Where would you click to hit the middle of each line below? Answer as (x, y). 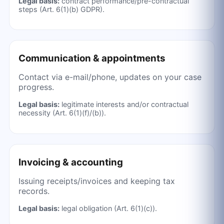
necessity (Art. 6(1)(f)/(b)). (62, 113)
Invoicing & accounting (70, 162)
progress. (36, 87)
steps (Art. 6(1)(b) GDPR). (61, 9)
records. (34, 191)
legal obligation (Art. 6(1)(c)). (108, 208)
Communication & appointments (92, 58)
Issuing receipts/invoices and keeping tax (96, 181)
